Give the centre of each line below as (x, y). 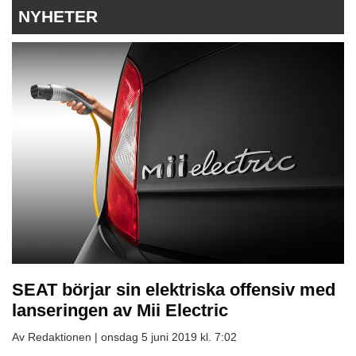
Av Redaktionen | (56, 337)
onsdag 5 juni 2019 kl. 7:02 (169, 337)
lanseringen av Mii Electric (120, 310)
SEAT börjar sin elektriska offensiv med (174, 289)
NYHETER (58, 17)
